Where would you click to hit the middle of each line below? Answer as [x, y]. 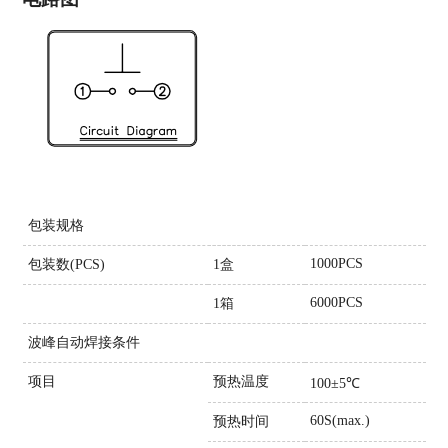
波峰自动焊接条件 [83, 342]
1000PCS [336, 263]
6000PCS [336, 302]
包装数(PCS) [66, 264]
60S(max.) [339, 420]
